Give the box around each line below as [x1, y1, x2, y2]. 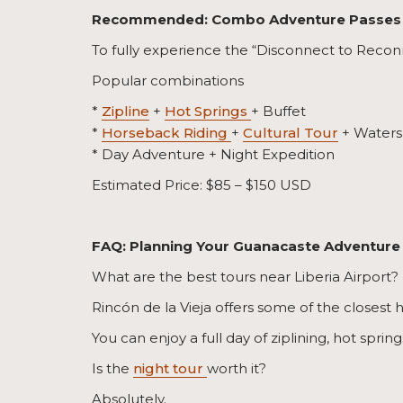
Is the [92, 360, 133, 378]
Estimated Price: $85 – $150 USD [92, 176, 311, 194]
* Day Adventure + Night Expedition [92, 146, 335, 164]
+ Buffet [251, 103, 306, 121]
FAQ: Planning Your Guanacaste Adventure [92, 237, 400, 255]
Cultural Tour [243, 124, 338, 142]
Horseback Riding [102, 124, 231, 142]
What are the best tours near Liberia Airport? [92, 268, 399, 286]
